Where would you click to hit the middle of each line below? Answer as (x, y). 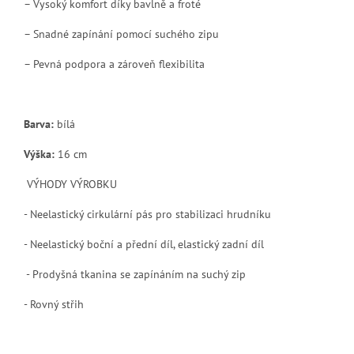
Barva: (39, 124)
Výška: (39, 154)
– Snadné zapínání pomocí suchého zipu (121, 34)
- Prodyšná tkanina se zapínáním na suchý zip (136, 274)
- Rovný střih (54, 304)
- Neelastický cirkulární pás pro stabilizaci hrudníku (147, 214)
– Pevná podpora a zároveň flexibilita (114, 64)
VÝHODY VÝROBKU (72, 184)
